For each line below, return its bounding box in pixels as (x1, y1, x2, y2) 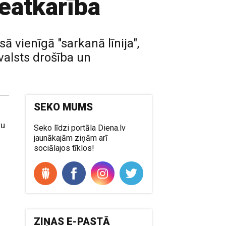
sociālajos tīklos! (34, 143, 95, 153)
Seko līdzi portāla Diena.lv (34, 123, 126, 133)
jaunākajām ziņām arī (34, 133, 108, 143)
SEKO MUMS (34, 101, 93, 113)
